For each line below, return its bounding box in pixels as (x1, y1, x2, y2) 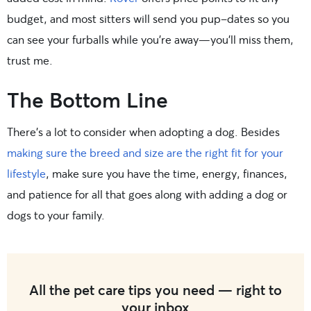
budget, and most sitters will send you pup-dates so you (7, 11, 289, 26)
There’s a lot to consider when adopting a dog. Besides (7, 124, 280, 140)
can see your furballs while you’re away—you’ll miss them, (7, 32, 294, 47)
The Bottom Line (7, 85, 168, 114)
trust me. (7, 53, 53, 68)
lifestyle (7, 166, 46, 181)
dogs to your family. (7, 208, 105, 223)
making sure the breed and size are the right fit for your (7, 145, 283, 160)
